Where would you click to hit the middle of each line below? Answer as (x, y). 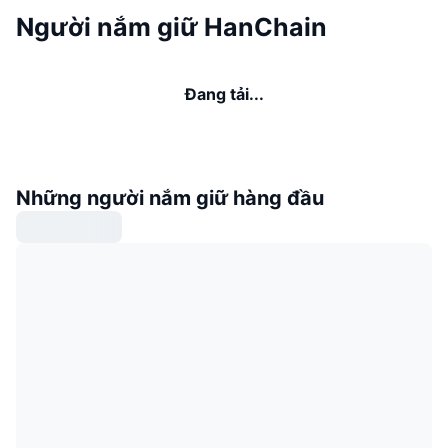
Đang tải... (224, 94)
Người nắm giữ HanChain (171, 27)
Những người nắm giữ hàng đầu (170, 198)
